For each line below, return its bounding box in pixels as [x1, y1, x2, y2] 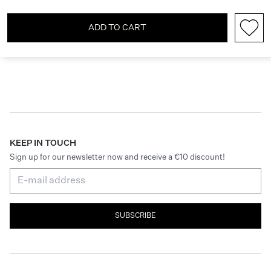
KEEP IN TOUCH [10, 139, 76, 148]
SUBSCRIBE [115, 212, 156, 220]
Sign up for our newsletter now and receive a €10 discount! [10, 154, 225, 162]
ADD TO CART [88, 24, 146, 33]
